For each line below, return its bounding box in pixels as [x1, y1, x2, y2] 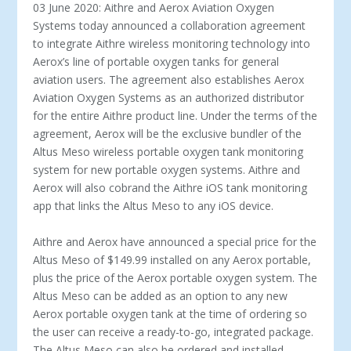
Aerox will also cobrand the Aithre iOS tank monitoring [33, 180, 308, 196]
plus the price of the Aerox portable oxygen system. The [33, 270, 318, 286]
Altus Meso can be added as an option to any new [33, 288, 288, 304]
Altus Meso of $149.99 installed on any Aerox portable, [33, 252, 312, 268]
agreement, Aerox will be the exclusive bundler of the [33, 126, 302, 142]
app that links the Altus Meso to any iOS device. [33, 198, 274, 214]
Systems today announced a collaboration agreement [33, 18, 306, 34]
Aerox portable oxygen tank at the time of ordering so [33, 306, 308, 322]
